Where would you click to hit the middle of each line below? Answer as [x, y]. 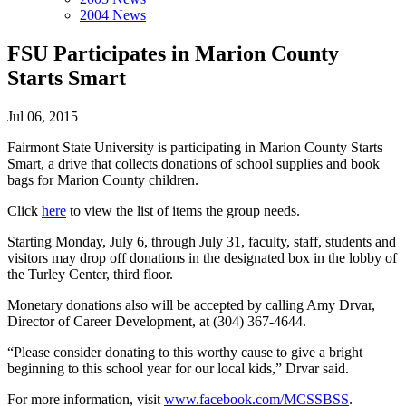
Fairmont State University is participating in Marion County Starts [195, 147]
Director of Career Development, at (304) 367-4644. [157, 321]
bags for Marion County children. [103, 179]
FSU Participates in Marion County [173, 53]
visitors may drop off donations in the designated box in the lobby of [202, 257]
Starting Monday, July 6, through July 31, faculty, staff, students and [202, 241]
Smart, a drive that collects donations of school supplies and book [193, 163]
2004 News [113, 15]
